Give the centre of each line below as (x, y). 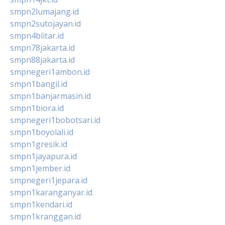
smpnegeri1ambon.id (50, 72)
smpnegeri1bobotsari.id (55, 120)
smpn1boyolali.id (42, 132)
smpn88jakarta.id (42, 60)
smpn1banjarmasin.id (50, 96)
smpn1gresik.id (39, 144)
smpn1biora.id (37, 108)
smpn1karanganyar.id (51, 192)
